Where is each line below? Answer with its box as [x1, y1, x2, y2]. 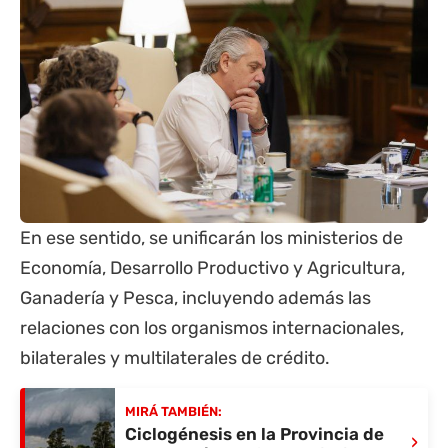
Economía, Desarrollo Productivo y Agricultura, [20, 256, 405, 279]
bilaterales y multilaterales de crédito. [20, 346, 330, 369]
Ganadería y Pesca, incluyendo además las [20, 286, 371, 309]
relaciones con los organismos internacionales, [20, 316, 404, 339]
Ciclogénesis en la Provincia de [125, 424, 384, 445]
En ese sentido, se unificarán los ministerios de [20, 226, 403, 249]
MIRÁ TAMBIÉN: [125, 404, 222, 420]
